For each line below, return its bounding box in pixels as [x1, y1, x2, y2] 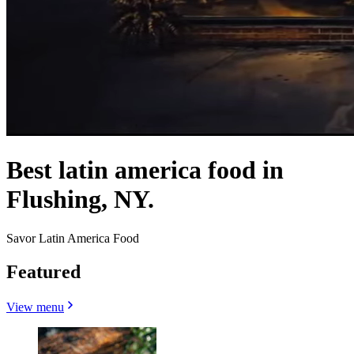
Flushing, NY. [6, 185, 154, 214]
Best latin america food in [6, 156, 284, 185]
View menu [6, 299, 64, 314]
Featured [6, 261, 81, 282]
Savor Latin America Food [6, 231, 139, 245]
